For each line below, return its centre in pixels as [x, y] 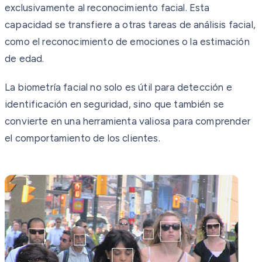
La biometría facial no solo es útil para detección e [118, 87]
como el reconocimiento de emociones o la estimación [127, 41]
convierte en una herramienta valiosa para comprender [127, 121]
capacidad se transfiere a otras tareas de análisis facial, [130, 24]
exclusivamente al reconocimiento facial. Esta [107, 7]
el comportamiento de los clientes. [82, 138]
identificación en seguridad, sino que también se [115, 104]
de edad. [25, 58]
